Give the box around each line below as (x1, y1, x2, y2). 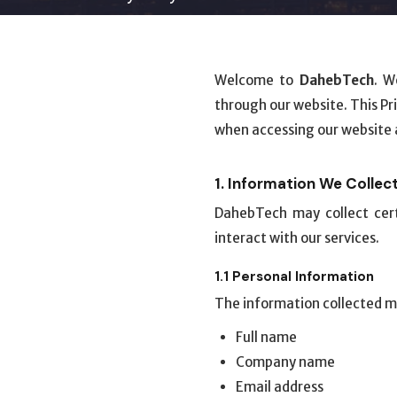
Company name (236, 354, 335, 370)
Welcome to (214, 72, 300, 89)
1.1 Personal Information (214, 268, 374, 285)
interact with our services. (214, 230, 379, 246)
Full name (236, 329, 297, 346)
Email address (236, 378, 323, 395)
